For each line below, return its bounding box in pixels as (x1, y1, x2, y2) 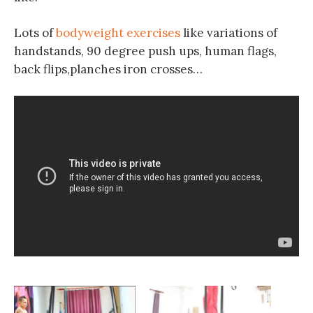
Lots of (14, 25, 56, 41)
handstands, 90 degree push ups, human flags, (14, 43, 277, 59)
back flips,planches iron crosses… (14, 61, 203, 77)
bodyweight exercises (56, 25, 180, 41)
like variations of (180, 25, 277, 41)
